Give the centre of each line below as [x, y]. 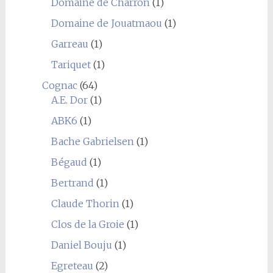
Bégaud [69, 162]
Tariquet [71, 64]
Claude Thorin [85, 203]
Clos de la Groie [87, 224]
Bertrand [72, 183]
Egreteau [72, 265]
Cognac [59, 85]
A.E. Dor [69, 100]
